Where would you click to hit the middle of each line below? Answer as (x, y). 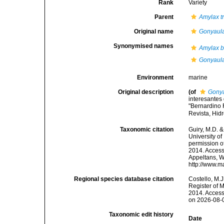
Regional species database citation (124, 179)
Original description (146, 92)
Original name (154, 31)
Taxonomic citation (147, 129)
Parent (164, 17)
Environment (155, 77)
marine (198, 77)
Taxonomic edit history (141, 214)
